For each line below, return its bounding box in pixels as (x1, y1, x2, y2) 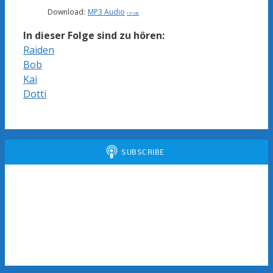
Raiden (23, 43, 54, 57)
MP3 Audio (88, 7, 125, 18)
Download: (48, 7, 85, 18)
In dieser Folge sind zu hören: (23, 29, 165, 43)
